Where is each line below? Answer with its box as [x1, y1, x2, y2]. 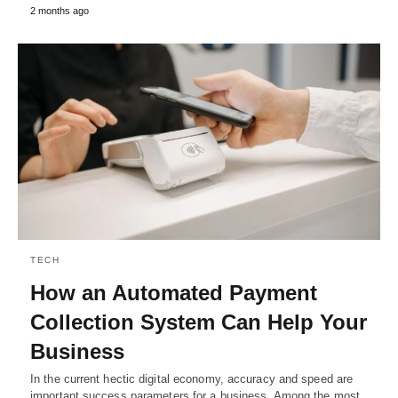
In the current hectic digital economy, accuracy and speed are [30, 372, 354, 386]
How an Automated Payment [30, 281, 317, 306]
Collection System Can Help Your [30, 310, 367, 335]
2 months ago [30, 4, 89, 16]
